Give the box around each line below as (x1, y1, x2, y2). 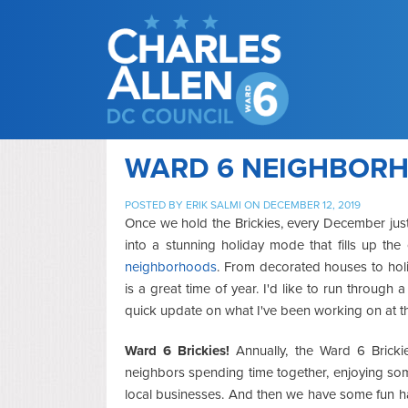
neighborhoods (125, 258, 217, 275)
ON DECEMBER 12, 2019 (241, 198, 361, 211)
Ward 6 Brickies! (125, 342, 230, 359)
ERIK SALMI (186, 198, 241, 211)
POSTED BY (125, 198, 186, 211)
